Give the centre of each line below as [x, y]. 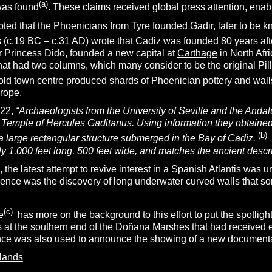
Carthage [197, 53]
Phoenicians [80, 25]
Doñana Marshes [152, 226]
